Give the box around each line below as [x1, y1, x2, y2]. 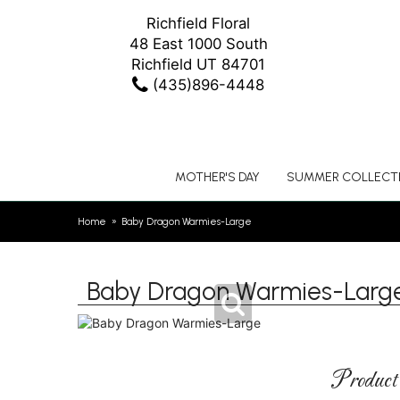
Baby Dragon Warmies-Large [121, 215, 253, 228]
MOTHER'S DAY [174, 170, 260, 185]
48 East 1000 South [129, 35, 268, 53]
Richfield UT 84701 [131, 55, 265, 73]
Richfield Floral [146, 14, 250, 32]
